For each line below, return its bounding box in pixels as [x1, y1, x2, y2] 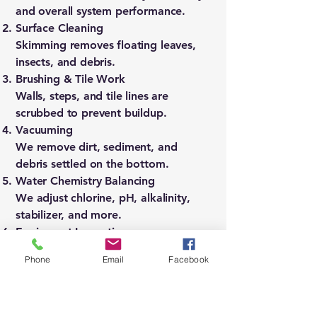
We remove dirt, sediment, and [16, 140, 178, 154]
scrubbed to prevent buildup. [16, 106, 167, 120]
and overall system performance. [16, 4, 186, 18]
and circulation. [16, 259, 96, 272]
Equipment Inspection [16, 225, 128, 238]
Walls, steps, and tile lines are [16, 89, 168, 103]
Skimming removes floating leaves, [16, 38, 196, 52]
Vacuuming [16, 123, 73, 137]
